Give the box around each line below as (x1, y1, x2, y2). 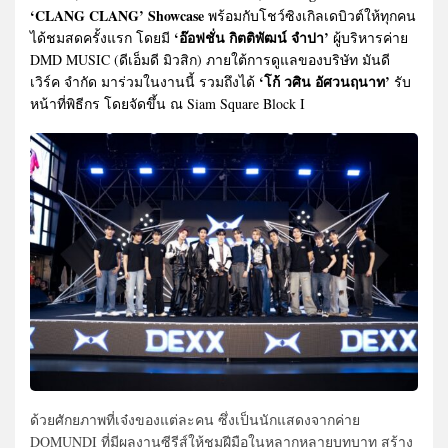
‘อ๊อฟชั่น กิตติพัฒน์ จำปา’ (170, 26, 329, 48)
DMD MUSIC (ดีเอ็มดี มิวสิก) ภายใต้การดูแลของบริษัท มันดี (30, 49, 390, 69)
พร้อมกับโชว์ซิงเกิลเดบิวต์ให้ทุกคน (204, 5, 416, 25)
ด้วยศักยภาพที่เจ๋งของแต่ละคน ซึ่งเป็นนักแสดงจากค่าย (30, 410, 360, 430)
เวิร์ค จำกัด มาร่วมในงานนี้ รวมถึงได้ (30, 71, 255, 91)
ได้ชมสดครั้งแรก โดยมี (30, 27, 170, 47)
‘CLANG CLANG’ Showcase (30, 4, 204, 26)
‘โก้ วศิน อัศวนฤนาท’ (255, 70, 390, 92)
